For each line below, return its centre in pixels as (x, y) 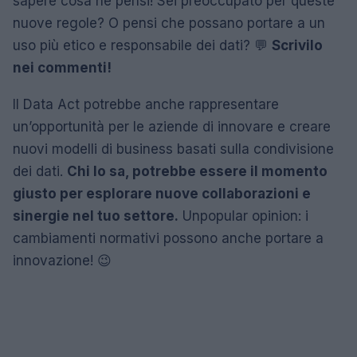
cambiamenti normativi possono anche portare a (168, 238)
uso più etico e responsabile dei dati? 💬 (142, 45)
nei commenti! (62, 68)
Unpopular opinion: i (243, 216)
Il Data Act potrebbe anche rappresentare (146, 104)
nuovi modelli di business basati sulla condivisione (173, 149)
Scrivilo (297, 45)
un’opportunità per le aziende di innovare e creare (172, 127)
